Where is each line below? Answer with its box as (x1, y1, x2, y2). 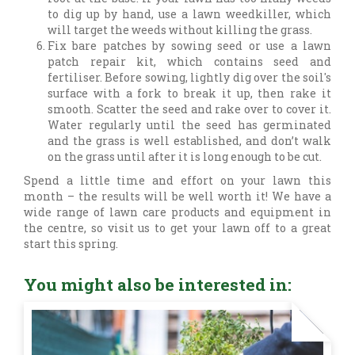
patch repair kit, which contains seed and (48, 54, 331, 70)
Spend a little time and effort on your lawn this (24, 173, 331, 189)
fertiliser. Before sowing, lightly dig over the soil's (48, 70, 331, 86)
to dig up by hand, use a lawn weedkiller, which (48, 6, 331, 22)
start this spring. (24, 236, 118, 252)
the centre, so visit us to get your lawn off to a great (24, 220, 331, 236)
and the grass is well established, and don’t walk (48, 133, 331, 149)
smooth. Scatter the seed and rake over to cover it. (48, 101, 331, 117)
